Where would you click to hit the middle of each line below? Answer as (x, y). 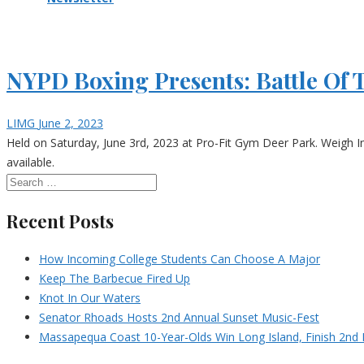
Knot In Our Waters (90, 298)
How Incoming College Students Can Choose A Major (180, 259)
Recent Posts (60, 221)
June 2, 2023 (71, 123)
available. (30, 162)
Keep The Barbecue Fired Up (115, 279)
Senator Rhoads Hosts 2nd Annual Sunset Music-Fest (179, 318)
